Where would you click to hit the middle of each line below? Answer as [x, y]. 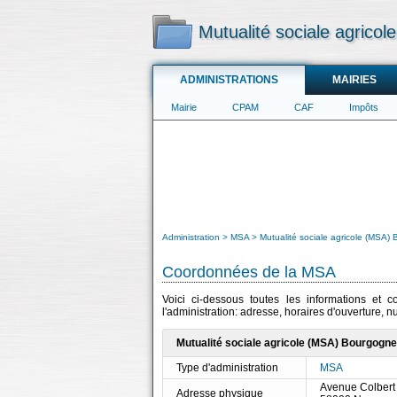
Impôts [364, 107]
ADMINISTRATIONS [229, 80]
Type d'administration [227, 368]
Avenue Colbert [358, 387]
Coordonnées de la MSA [249, 272]
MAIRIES [354, 80]
